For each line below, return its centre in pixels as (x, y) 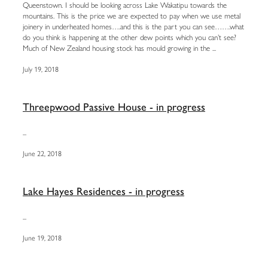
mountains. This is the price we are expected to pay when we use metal (132, 16)
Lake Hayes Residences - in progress (103, 191)
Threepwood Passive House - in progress (114, 107)
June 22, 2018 (42, 153)
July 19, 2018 (41, 69)
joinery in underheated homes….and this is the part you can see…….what (133, 26)
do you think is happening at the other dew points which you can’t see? (130, 37)
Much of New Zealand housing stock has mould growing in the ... (119, 48)
